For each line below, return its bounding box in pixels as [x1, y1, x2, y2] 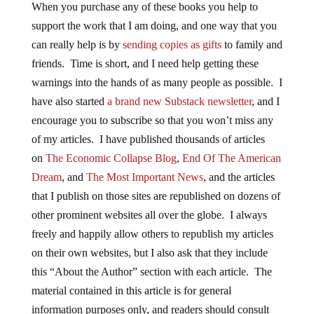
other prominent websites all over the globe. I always [31, 208, 267, 221]
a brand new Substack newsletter [107, 95, 252, 107]
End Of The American [182, 151, 281, 164]
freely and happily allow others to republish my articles [31, 227, 273, 240]
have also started [31, 95, 107, 107]
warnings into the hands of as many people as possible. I [31, 76, 282, 88]
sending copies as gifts [122, 38, 221, 50]
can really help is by [31, 38, 123, 50]
